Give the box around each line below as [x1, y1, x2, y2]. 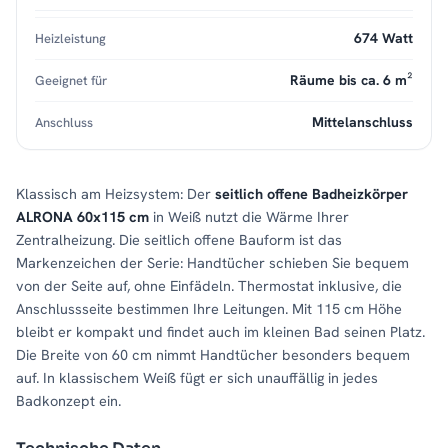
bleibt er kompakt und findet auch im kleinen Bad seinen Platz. [16, 322, 425, 342]
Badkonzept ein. [16, 391, 121, 411]
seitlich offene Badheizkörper [215, 184, 408, 204]
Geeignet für [35, 72, 107, 90]
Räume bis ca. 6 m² [290, 71, 413, 90]
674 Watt [354, 29, 413, 48]
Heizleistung [35, 30, 106, 48]
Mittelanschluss [312, 113, 413, 132]
